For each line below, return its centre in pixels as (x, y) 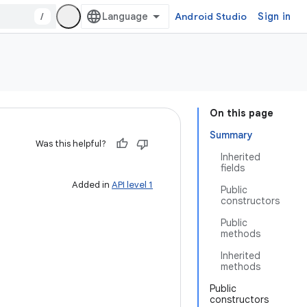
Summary (231, 135)
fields (233, 168)
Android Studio (211, 16)
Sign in (274, 16)
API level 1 (132, 185)
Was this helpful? (71, 144)
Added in (92, 185)
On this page (242, 113)
